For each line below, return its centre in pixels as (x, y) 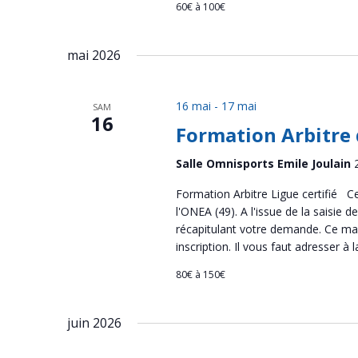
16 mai (193, 106)
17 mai (239, 106)
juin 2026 (94, 323)
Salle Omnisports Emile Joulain (265, 163)
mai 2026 (94, 55)
